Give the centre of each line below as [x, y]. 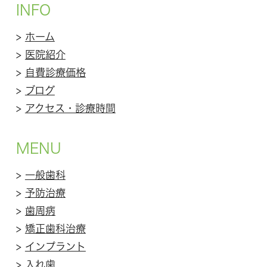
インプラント [55, 247]
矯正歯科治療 [55, 229]
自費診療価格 [55, 73]
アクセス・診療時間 [70, 108]
